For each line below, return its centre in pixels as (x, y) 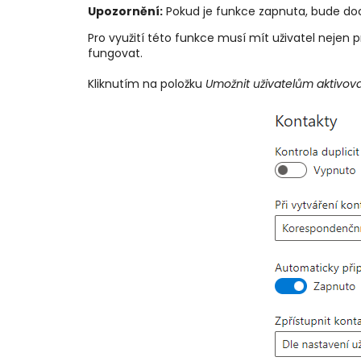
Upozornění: (125, 11)
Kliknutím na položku (146, 83)
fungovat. (115, 53)
